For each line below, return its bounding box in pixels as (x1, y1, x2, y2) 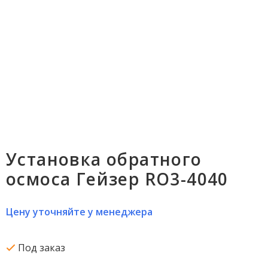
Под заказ (16, 240, 65, 254)
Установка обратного (6, 147, 202, 170)
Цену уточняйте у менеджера (6, 205, 153, 218)
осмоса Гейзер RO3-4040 (6, 167, 229, 190)
